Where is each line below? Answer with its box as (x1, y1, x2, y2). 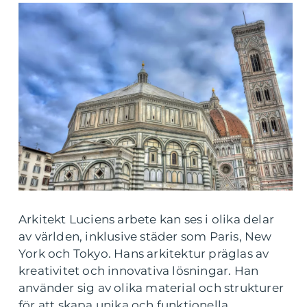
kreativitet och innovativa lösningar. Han (19, 264, 259, 278)
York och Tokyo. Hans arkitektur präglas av (19, 247, 269, 261)
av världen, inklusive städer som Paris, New (19, 230, 272, 244)
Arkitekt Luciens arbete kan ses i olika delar (19, 212, 275, 227)
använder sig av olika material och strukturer (19, 281, 284, 295)
